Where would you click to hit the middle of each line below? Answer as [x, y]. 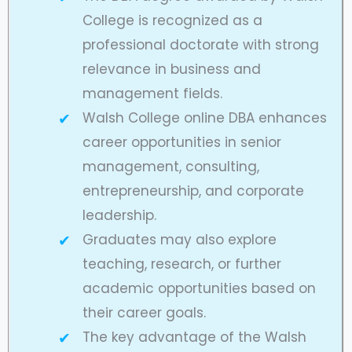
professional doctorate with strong [200, 45]
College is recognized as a [172, 21]
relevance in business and [171, 70]
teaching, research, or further [181, 264]
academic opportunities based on [199, 289]
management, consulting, [170, 167]
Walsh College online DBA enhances [204, 118]
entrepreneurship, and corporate [193, 191]
